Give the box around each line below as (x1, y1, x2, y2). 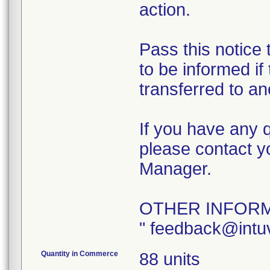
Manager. (139, 159, 212, 178)
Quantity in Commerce (41, 250, 118, 258)
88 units (139, 250, 200, 269)
